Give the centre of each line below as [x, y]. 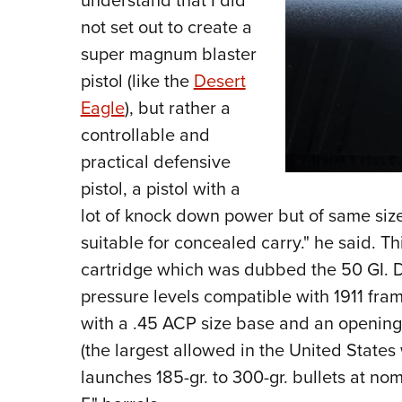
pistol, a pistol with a [160, 189]
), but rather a [177, 108]
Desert [219, 81]
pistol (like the [137, 81]
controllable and [145, 135]
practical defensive [155, 162]
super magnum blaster [168, 54]
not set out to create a [166, 27]
